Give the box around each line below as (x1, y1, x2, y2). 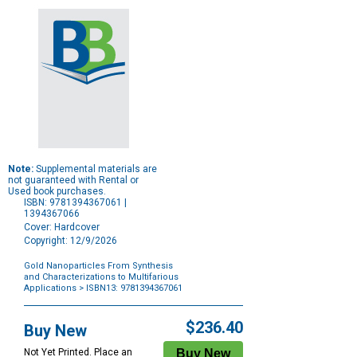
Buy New (24, 321, 87, 341)
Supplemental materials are (33, 163, 157, 175)
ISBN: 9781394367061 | (24, 197, 127, 209)
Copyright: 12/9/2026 (24, 235, 117, 247)
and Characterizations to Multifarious (24, 272, 178, 283)
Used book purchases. (8, 186, 106, 198)
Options (23, 304, 57, 316)
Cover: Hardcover (24, 222, 100, 233)
